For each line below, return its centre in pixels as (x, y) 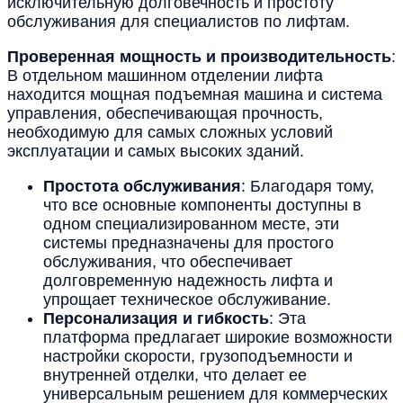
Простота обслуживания (142, 186)
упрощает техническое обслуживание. (187, 299)
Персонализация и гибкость (156, 318)
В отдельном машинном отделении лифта (165, 75)
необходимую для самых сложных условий (170, 132)
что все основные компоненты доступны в (202, 205)
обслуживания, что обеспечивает (168, 261)
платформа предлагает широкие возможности (218, 337)
